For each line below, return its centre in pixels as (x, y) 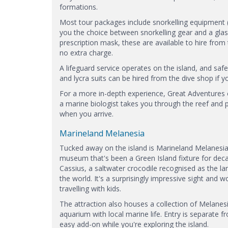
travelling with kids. (90, 188)
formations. (79, 7)
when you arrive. (87, 113)
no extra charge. (86, 52)
